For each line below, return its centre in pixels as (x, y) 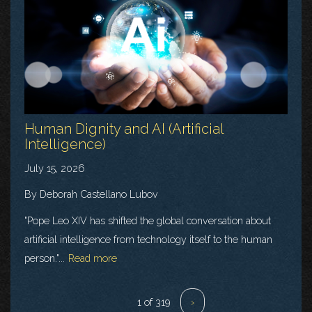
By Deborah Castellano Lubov (91, 194)
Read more (93, 258)
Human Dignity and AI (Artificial (124, 129)
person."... (45, 258)
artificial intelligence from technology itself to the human (148, 240)
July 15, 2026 (55, 169)
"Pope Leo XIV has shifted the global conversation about (148, 221)
